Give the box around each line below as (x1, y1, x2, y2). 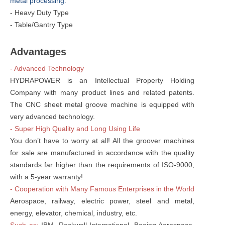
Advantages (10, 46, 66, 57)
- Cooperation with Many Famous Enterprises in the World (10, 184, 194, 193)
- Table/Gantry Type (10, 20, 73, 29)
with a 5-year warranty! (10, 172, 83, 181)
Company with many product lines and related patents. (10, 88, 195, 96)
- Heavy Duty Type (10, 8, 69, 17)
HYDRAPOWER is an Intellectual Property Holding (10, 76, 195, 84)
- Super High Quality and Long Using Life (10, 124, 140, 133)
